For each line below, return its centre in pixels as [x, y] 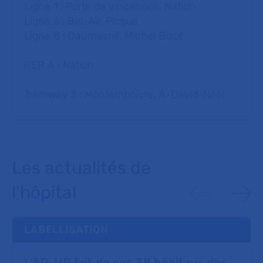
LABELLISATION [66, 229]
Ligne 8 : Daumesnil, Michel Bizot [103, 36]
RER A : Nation [59, 65]
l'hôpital [44, 192]
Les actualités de [81, 168]
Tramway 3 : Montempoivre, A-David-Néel [124, 94]
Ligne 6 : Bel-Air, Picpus [81, 21]
